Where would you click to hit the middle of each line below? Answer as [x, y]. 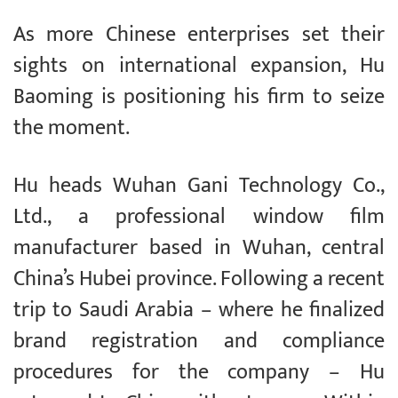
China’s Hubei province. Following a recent [199, 279]
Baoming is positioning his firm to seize [199, 97]
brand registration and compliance [199, 342]
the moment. [72, 128]
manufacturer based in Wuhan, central [199, 248]
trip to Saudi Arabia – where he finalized [199, 310]
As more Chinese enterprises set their [199, 35]
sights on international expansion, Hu [199, 66]
